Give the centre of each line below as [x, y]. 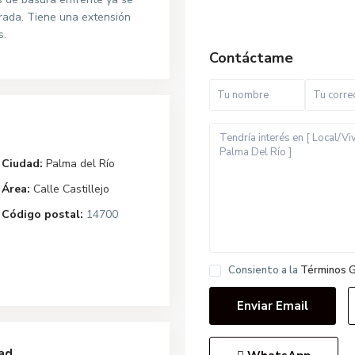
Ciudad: [22, 163]
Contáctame [251, 57]
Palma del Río [80, 163]
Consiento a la [264, 270]
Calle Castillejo [71, 189]
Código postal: [42, 214]
